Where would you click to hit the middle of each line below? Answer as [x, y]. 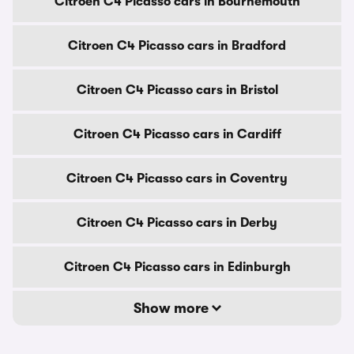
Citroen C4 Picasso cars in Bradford [177, 46]
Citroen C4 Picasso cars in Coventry [177, 179]
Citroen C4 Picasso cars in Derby [177, 223]
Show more [172, 308]
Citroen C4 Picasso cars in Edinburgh [177, 267]
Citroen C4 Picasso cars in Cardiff [177, 134]
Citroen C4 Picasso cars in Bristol [177, 90]
